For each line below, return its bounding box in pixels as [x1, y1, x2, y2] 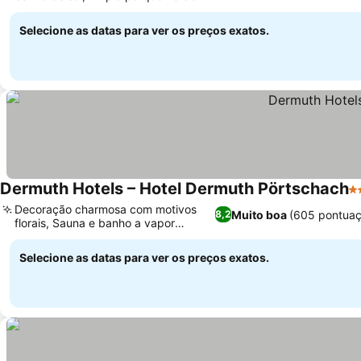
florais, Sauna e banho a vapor [15, 216, 175, 230]
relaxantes [15, 230, 69, 243]
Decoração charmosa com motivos [15, 202, 197, 216]
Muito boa [230, 207, 287, 222]
